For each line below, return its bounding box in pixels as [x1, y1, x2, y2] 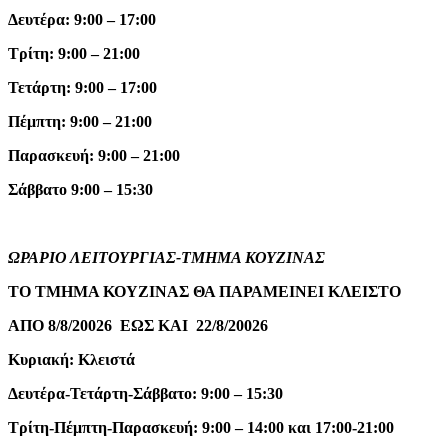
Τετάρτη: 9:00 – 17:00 [8, 79, 157, 97]
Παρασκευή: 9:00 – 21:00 [8, 147, 180, 165]
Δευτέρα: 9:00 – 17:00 [8, 11, 156, 29]
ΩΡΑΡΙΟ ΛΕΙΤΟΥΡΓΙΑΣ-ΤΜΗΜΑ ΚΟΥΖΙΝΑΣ [8, 249, 325, 267]
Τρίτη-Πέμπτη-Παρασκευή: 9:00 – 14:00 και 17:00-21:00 [8, 419, 394, 437]
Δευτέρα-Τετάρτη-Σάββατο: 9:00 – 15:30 [8, 385, 283, 403]
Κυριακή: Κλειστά [8, 351, 135, 369]
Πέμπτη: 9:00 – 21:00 [8, 113, 152, 131]
